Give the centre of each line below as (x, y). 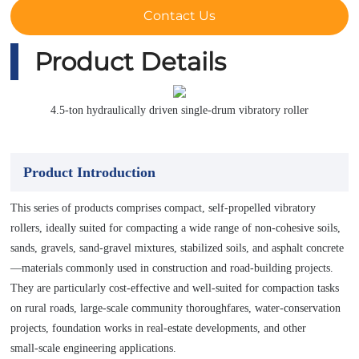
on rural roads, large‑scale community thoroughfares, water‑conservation (176, 308)
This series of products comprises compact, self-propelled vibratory (163, 208)
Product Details (131, 62)
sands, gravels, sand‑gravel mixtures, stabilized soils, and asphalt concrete (177, 248)
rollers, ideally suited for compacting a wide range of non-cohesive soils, (176, 228)
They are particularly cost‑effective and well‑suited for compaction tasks (175, 288)
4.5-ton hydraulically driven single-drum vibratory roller (179, 110)
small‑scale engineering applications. (94, 348)
